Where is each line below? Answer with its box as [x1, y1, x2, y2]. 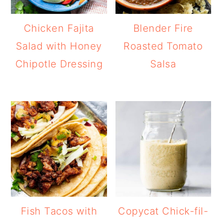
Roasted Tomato [123, 40, 203, 52]
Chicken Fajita [23, 22, 94, 34]
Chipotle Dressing [15, 57, 103, 70]
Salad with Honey [15, 40, 102, 52]
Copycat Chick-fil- [118, 205, 209, 217]
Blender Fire [133, 22, 193, 34]
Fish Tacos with [20, 205, 98, 217]
